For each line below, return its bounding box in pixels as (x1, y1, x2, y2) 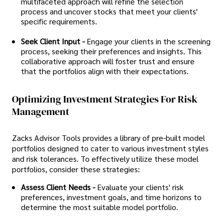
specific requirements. (21, 16, 97, 27)
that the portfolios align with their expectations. (21, 66, 189, 77)
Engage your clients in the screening (87, 36, 211, 47)
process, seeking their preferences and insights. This (21, 46, 202, 57)
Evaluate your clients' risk (97, 181, 184, 192)
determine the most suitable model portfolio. (21, 201, 178, 212)
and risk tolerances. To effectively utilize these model (12, 153, 199, 164)
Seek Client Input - (21, 36, 85, 47)
